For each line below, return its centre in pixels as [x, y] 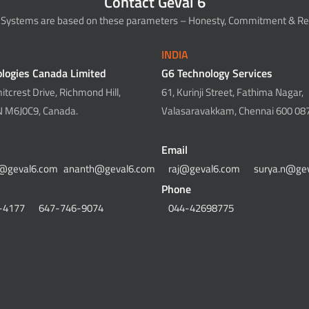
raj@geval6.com [204, 169]
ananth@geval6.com [109, 169]
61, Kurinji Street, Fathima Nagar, [232, 92]
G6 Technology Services [217, 73]
